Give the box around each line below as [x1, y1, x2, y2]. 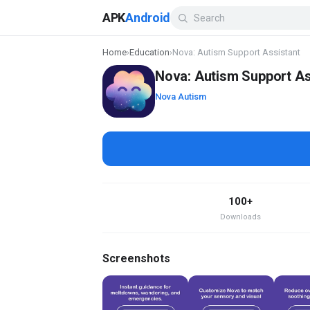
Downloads [220, 212, 262, 221]
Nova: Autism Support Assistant [172, 47, 300, 57]
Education [129, 47, 170, 57]
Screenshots [102, 252, 170, 265]
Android [125, 10, 171, 25]
